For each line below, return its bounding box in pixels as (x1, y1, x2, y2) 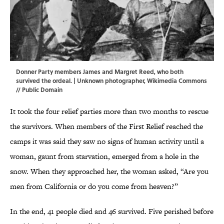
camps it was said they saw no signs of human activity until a (10, 136, 204, 147)
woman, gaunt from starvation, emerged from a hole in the (10, 151, 199, 162)
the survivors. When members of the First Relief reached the (10, 121, 203, 132)
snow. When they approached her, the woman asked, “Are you (10, 166, 208, 177)
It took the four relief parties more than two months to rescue (10, 106, 208, 117)
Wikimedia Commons (147, 76, 207, 85)
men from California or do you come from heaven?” (10, 181, 178, 192)
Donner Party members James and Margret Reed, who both (16, 67, 183, 76)
